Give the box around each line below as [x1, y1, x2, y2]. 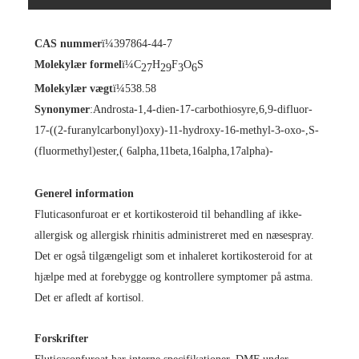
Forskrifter [34, 332, 88, 345]
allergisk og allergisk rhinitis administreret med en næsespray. [34, 228, 314, 241]
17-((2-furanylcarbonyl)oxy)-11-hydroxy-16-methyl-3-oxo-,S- [34, 123, 319, 136]
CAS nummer [34, 38, 102, 50]
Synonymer [34, 103, 90, 115]
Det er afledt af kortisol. [34, 291, 144, 304]
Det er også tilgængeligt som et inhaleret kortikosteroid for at [34, 249, 313, 262]
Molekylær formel [34, 58, 122, 71]
